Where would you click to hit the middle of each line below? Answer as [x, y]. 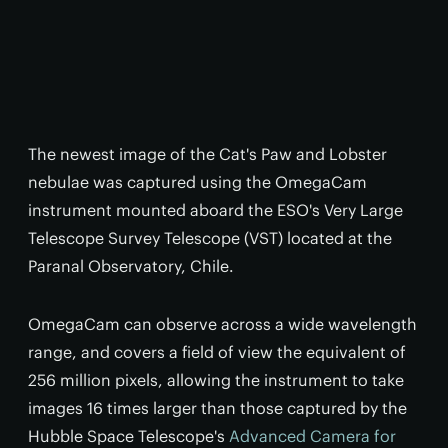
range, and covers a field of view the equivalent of [217, 352]
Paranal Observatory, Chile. [131, 266]
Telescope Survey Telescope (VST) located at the [210, 238]
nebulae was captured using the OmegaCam [197, 182]
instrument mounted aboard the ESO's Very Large [215, 210]
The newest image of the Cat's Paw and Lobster [207, 154]
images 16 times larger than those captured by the [217, 408]
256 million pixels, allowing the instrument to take [216, 380]
